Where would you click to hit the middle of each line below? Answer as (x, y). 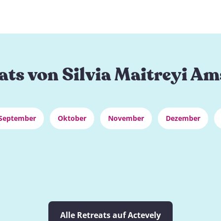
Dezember (183, 118)
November (126, 118)
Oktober (72, 118)
